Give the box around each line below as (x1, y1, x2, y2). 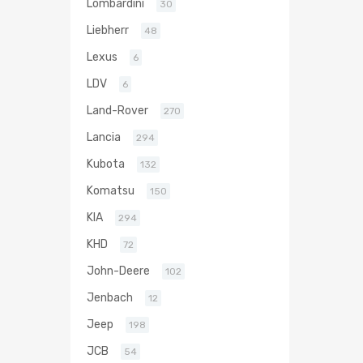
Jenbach (87, 291, 133, 305)
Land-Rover (87, 104, 148, 117)
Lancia (87, 130, 121, 144)
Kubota (87, 157, 125, 171)
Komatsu (87, 184, 135, 198)
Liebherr (87, 23, 129, 37)
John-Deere (87, 264, 150, 278)
